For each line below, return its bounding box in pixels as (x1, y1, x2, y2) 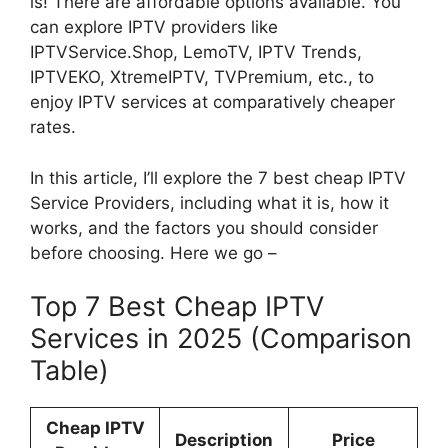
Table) (30, 354, 109, 388)
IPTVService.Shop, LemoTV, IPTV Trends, (30, 42, 362, 63)
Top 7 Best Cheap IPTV (30, 290, 324, 324)
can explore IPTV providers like (30, 17, 278, 38)
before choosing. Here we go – (30, 242, 282, 263)
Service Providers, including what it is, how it (30, 192, 389, 213)
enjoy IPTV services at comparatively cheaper (30, 92, 395, 113)
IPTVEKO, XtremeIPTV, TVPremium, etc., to (30, 67, 374, 88)
